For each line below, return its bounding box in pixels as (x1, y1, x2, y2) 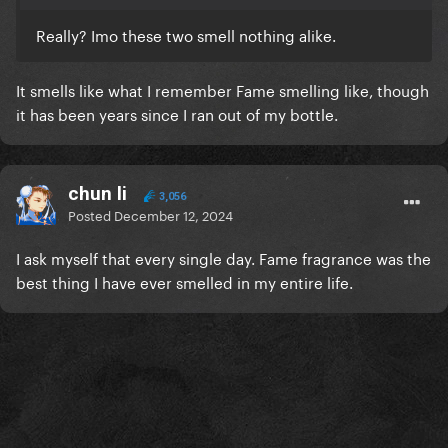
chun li (68, 182, 127, 206)
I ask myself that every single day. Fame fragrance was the (16, 245, 431, 270)
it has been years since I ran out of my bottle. (16, 101, 338, 126)
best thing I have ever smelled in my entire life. (16, 269, 353, 294)
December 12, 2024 (114, 204, 233, 225)
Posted (68, 204, 114, 225)
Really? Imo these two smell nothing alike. (36, 22, 336, 47)
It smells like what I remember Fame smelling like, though (16, 77, 429, 102)
